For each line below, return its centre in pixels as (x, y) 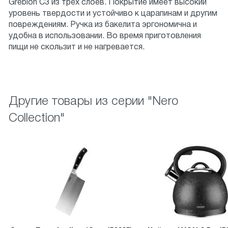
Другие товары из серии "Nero (93, 102)
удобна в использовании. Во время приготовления (105, 36)
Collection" (37, 118)
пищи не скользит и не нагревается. (77, 47)
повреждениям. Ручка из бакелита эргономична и (103, 25)
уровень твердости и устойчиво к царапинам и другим (113, 13)
